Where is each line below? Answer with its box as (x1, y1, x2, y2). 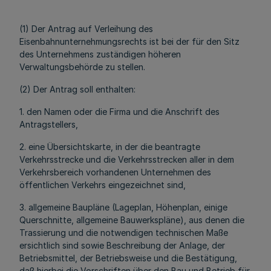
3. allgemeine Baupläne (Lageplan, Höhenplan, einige (19, 202, 227, 212)
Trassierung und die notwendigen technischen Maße (19, 227, 228, 238)
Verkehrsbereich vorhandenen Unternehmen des (19, 167, 211, 177)
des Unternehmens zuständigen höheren (19, 49, 181, 59)
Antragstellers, (19, 119, 78, 129)
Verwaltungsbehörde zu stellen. (19, 62, 145, 72)
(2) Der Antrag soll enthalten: (19, 84, 135, 94)
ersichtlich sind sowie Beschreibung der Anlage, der (19, 240, 225, 250)
